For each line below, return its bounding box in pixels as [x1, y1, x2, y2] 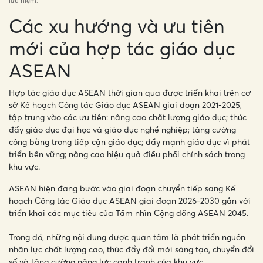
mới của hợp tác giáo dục [9, 37, 235, 60]
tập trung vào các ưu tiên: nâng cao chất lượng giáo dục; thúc [9, 112, 247, 123]
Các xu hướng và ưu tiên [9, 15, 225, 38]
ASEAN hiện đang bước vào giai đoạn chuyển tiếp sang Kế [9, 183, 235, 194]
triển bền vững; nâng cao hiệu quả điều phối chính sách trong [9, 149, 245, 160]
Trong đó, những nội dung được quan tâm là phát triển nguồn [9, 232, 245, 242]
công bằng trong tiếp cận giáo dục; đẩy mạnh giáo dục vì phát [9, 137, 250, 147]
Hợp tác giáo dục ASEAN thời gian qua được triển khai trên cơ [9, 87, 251, 98]
